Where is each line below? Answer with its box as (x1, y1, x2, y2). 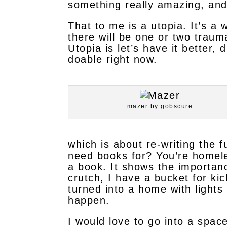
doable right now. (68, 54, 158, 65)
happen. (68, 195, 110, 206)
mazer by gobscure (127, 103, 193, 110)
